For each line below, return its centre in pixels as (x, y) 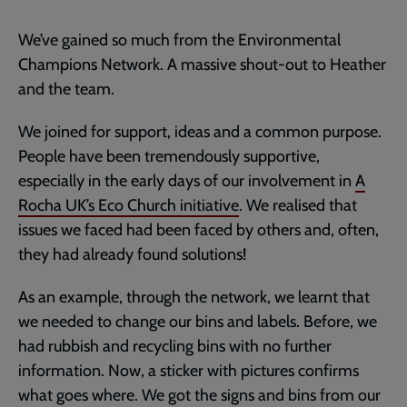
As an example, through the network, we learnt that (194, 297)
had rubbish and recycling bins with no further (175, 346)
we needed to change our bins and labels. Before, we (198, 321)
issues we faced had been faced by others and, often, (199, 229)
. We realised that (298, 205)
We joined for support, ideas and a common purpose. (200, 131)
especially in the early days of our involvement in (187, 180)
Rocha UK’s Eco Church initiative (129, 205)
